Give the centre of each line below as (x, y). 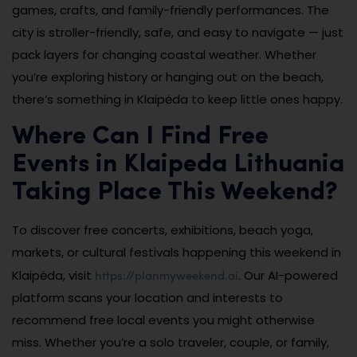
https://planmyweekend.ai (167, 275)
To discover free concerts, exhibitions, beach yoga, (163, 229)
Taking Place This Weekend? (175, 192)
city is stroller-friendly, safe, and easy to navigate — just (178, 32)
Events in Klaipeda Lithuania (178, 165)
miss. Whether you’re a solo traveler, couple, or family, (171, 342)
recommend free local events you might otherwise (163, 320)
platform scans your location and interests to (147, 297)
